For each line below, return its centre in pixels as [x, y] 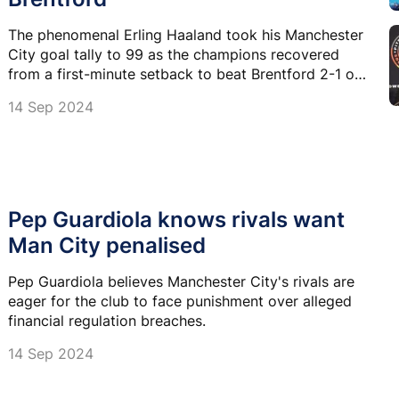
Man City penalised [107, 246]
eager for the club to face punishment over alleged [180, 301]
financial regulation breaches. [107, 321]
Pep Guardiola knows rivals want [176, 220]
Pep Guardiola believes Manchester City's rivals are [181, 282]
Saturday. [40, 93]
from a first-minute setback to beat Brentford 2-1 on [185, 73]
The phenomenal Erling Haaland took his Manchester [186, 34]
